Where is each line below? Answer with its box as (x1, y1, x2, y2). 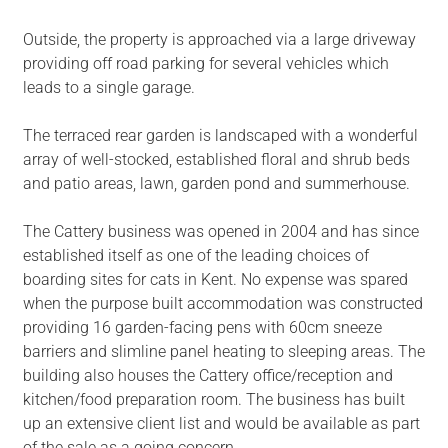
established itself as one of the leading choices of (22, 246, 369, 266)
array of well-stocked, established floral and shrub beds (22, 150, 410, 170)
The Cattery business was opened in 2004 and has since (22, 222, 419, 242)
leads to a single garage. (22, 78, 195, 98)
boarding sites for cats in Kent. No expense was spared (22, 270, 408, 290)
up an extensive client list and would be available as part (22, 414, 420, 434)
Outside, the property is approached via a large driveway (22, 30, 416, 50)
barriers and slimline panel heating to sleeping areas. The (22, 342, 425, 362)
